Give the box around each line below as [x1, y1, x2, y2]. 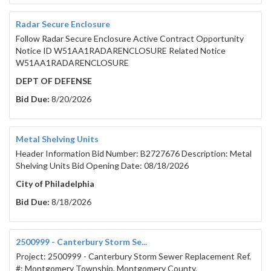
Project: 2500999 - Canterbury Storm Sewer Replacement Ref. [16, 251, 251, 262]
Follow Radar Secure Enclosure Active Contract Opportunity [16, 33, 244, 44]
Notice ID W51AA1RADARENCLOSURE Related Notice [16, 45, 226, 56]
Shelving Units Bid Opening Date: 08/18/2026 [16, 160, 189, 171]
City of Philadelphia [16, 178, 94, 189]
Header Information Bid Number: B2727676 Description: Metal [16, 148, 252, 159]
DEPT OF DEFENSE [16, 76, 92, 87]
